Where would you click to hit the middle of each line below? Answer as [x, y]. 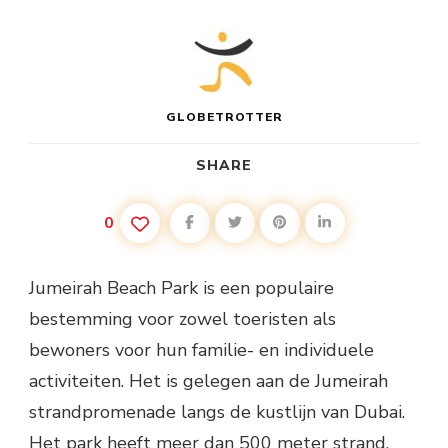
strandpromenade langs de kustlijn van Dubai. [217, 411]
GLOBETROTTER [224, 116]
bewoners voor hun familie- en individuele [201, 349]
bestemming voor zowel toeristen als [182, 318]
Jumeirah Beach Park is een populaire [181, 287]
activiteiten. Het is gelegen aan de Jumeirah [208, 380]
